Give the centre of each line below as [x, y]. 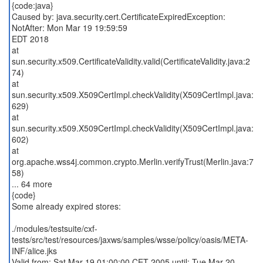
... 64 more [32, 184]
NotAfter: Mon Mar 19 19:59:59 [69, 28]
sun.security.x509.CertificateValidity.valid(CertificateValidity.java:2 [131, 61]
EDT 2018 [30, 39]
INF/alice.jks [34, 251]
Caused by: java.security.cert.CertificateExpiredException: [118, 16]
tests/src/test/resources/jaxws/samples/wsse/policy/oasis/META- [130, 240]
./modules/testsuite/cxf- [54, 228]
